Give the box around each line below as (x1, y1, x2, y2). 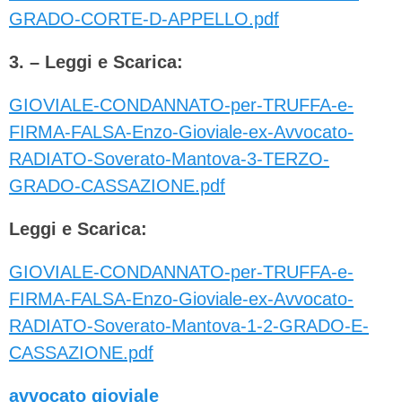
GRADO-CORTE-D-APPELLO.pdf (9, 9, 279, 30)
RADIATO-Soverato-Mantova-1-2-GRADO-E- (9, 316, 369, 336)
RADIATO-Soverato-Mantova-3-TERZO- (9, 149, 329, 170)
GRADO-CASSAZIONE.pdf (9, 176, 225, 197)
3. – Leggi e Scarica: (9, 52, 183, 73)
